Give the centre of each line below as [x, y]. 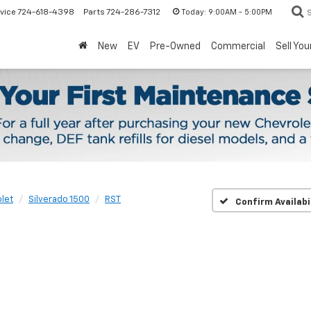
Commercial [238, 46]
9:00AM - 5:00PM [239, 12]
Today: [194, 12]
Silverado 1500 [59, 200]
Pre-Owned [175, 46]
